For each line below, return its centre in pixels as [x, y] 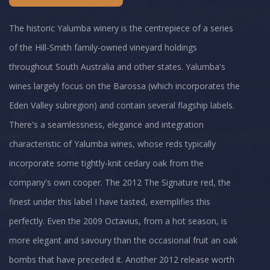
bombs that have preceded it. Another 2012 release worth [122, 260]
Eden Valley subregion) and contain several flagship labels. [122, 105]
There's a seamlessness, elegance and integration [106, 125]
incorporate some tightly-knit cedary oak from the [106, 163]
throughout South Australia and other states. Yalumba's [117, 67]
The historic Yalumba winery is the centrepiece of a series [121, 28]
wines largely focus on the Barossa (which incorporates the [124, 86]
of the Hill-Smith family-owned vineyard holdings [103, 48]
